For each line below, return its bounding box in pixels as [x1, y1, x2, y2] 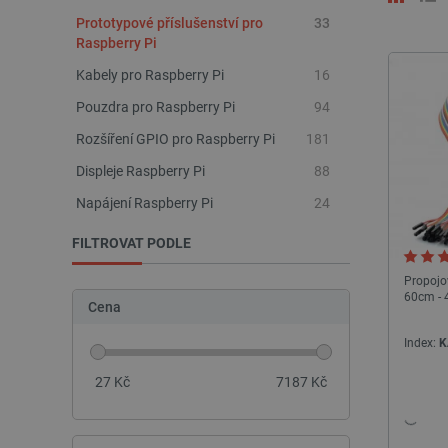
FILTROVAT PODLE [72, 235, 191, 251]
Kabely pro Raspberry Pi [76, 67, 224, 83]
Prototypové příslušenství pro [76, 15, 263, 31]
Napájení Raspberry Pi [76, 195, 213, 211]
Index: [403, 336, 439, 351]
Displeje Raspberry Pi [76, 163, 205, 179]
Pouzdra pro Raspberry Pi [76, 99, 235, 115]
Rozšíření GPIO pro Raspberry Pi [76, 131, 275, 147]
